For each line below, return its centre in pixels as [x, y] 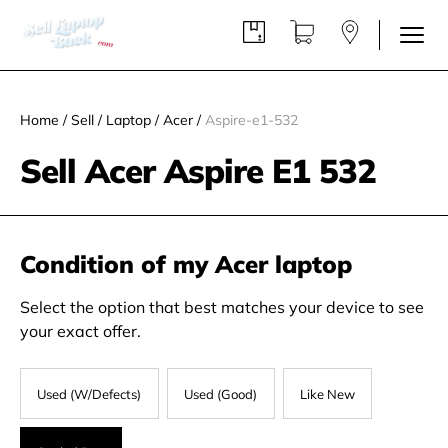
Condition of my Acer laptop [186, 264]
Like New [327, 393]
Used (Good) [221, 393]
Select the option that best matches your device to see [222, 307]
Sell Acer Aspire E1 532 [198, 170]
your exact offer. [80, 331]
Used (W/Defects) [89, 393]
